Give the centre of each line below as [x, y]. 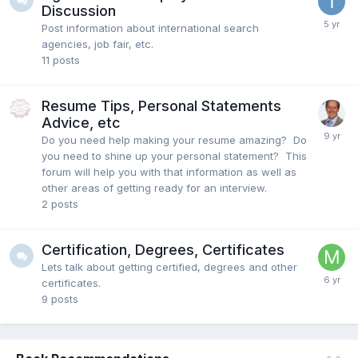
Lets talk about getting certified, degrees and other [169, 267]
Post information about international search [150, 28]
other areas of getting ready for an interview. [154, 187]
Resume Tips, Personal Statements [161, 105]
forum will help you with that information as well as [169, 171]
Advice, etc [81, 122]
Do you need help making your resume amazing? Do [174, 139]
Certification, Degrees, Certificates [163, 249]
